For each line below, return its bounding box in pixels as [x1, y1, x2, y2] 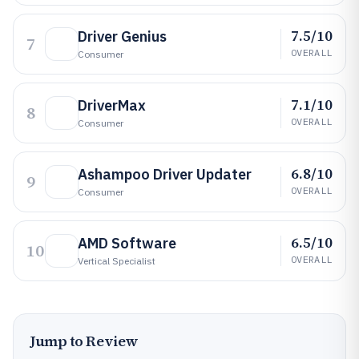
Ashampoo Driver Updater [78, 165, 252, 184]
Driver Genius [78, 27, 167, 46]
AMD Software [78, 234, 176, 252]
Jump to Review [30, 331, 139, 351]
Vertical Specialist [78, 255, 155, 267]
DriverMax [78, 96, 146, 115]
